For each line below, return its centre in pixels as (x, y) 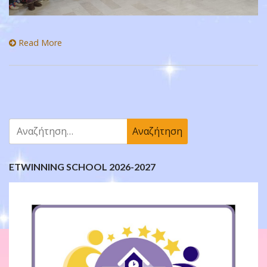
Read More (39, 42)
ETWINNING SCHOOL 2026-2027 (82, 166)
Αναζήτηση (33, 125)
